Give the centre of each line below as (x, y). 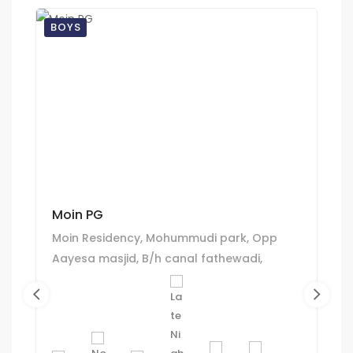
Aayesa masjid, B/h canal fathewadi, (157, 258)
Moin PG (78, 214)
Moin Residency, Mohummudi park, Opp (165, 238)
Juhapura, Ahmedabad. (120, 279)
